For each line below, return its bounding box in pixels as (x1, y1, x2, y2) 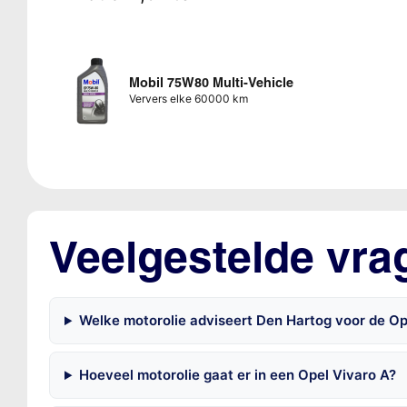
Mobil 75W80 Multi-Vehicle (128, 74, 293, 92)
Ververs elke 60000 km (128, 92, 248, 106)
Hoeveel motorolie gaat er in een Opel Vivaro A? (78, 366, 396, 384)
